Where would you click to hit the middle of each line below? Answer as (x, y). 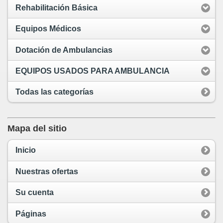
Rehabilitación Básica (56, 7)
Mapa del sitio (37, 129)
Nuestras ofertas (47, 171)
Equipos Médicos (48, 29)
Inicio (26, 150)
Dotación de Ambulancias (64, 50)
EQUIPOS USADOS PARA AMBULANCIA (93, 71)
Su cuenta (35, 193)
